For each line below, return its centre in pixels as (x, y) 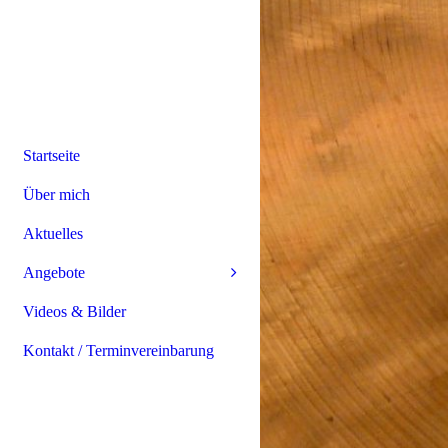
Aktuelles (53, 233)
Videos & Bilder (74, 311)
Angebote (54, 272)
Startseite (51, 155)
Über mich (56, 194)
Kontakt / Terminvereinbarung (118, 350)
